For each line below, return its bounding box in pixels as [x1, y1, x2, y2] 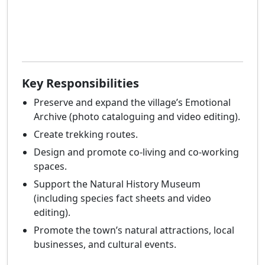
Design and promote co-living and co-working [34, 146, 239, 159]
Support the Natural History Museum [34, 177, 201, 191]
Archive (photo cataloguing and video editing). [34, 110, 240, 124]
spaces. [34, 160, 67, 173]
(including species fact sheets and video [34, 192, 211, 205]
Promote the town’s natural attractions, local [34, 224, 234, 237]
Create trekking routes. [34, 128, 138, 141]
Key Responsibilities [22, 75, 139, 92]
